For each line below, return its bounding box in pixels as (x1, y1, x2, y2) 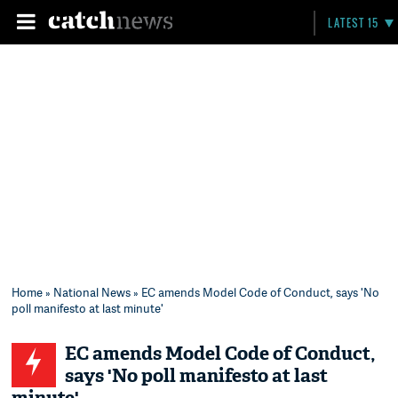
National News (53, 284, 131, 300)
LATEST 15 (328, 15, 379, 30)
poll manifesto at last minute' (12, 300, 164, 316)
